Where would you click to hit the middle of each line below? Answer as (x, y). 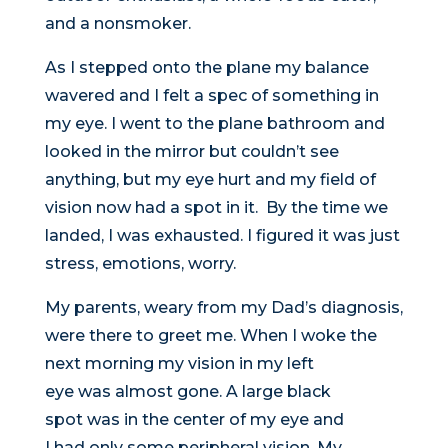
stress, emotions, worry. (140, 264)
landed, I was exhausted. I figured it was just (222, 236)
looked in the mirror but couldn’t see (191, 152)
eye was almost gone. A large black (187, 392)
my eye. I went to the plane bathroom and (214, 124)
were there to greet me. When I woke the (210, 336)
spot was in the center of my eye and (194, 420)
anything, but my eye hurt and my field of (210, 180)
